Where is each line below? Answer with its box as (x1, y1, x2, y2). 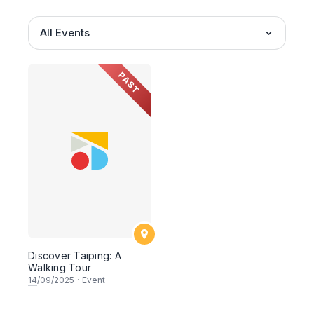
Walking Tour (28, 261, 91, 273)
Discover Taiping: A (28, 249, 121, 261)
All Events (40, 26, 90, 39)
